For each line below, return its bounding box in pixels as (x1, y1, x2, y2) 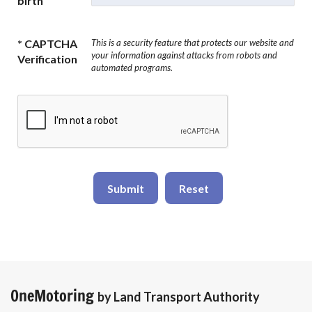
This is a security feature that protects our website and (91, 37, 294, 49)
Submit (107, 181, 145, 195)
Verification (17, 52, 77, 66)
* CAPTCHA (17, 37, 77, 51)
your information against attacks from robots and (91, 49, 277, 61)
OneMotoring (10, 285, 97, 307)
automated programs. (91, 62, 173, 74)
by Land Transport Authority (97, 289, 260, 305)
